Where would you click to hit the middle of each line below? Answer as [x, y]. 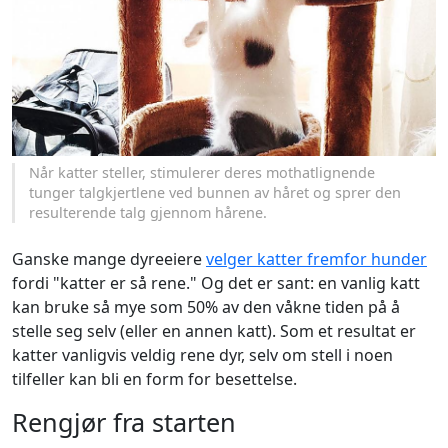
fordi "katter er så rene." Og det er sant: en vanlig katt [216, 283]
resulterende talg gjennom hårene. [148, 213]
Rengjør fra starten [124, 422]
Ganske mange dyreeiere [109, 259]
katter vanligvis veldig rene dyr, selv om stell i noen [202, 355]
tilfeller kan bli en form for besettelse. [154, 379]
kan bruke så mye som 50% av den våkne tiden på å [206, 307]
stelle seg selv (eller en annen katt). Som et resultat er [214, 331]
